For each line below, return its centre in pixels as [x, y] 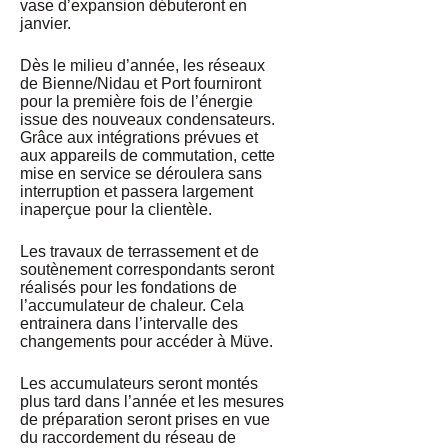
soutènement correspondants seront [147, 270]
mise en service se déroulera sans [141, 174]
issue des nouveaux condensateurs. [147, 120]
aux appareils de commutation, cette [147, 156]
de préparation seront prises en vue [145, 420]
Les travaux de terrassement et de [139, 252]
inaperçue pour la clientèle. [116, 210]
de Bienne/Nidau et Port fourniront [140, 84]
